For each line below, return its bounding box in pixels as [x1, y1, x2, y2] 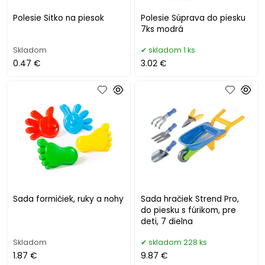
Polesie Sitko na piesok [13, 12, 105, 24]
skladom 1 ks [148, 45, 196, 56]
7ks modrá [141, 24, 184, 35]
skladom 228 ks [148, 237, 208, 248]
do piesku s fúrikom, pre [141, 205, 237, 216]
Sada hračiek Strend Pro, [141, 193, 240, 205]
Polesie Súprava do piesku [141, 12, 246, 24]
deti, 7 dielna [141, 216, 193, 228]
